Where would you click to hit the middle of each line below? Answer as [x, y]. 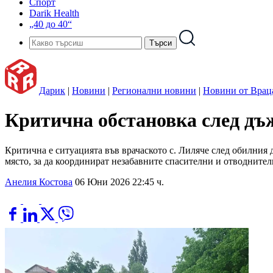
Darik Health [54, 13]
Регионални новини [154, 90]
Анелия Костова [39, 182]
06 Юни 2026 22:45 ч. [119, 182]
